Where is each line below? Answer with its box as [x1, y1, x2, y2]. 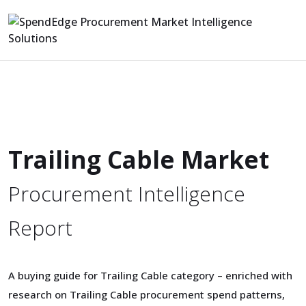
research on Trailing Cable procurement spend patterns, [8, 288, 285, 301]
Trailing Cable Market [8, 143, 269, 176]
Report [8, 214, 72, 242]
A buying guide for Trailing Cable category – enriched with [8, 268, 292, 282]
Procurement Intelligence [8, 180, 245, 208]
